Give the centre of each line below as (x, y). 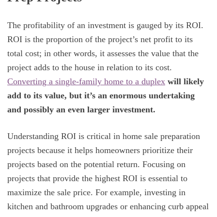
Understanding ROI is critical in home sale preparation (104, 136)
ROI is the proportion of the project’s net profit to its (100, 39)
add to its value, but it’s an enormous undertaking (101, 95)
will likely (185, 81)
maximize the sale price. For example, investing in (96, 193)
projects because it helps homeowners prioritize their (100, 150)
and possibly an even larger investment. (83, 109)
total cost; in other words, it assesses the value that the (103, 53)
